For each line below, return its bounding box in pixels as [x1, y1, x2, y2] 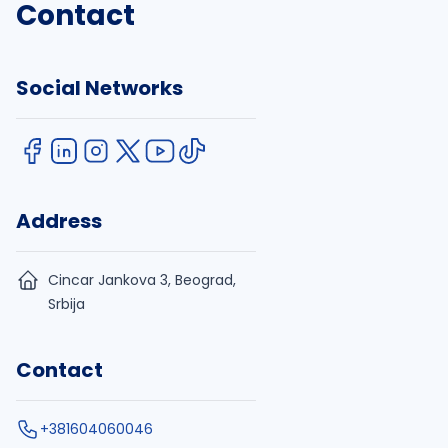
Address [16, 207, 102, 235]
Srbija [48, 294, 85, 314]
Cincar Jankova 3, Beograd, [48, 270, 236, 290]
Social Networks [16, 74, 183, 102]
